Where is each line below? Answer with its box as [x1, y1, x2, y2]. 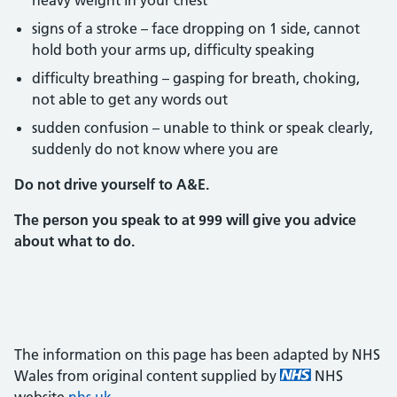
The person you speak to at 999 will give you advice [14, 211, 356, 229]
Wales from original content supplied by [14, 367, 280, 385]
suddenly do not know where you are [32, 140, 278, 158]
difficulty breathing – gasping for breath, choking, [32, 69, 360, 87]
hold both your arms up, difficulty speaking [32, 41, 315, 58]
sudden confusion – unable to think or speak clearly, [32, 119, 373, 136]
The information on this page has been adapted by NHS [14, 346, 380, 363]
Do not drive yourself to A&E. [14, 175, 209, 193]
